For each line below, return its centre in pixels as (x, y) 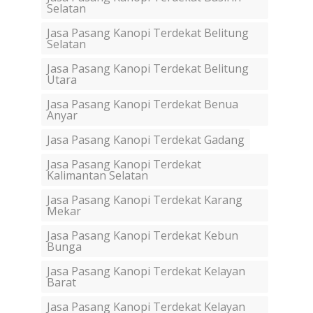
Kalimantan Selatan (97, 176)
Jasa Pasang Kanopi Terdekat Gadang (146, 140)
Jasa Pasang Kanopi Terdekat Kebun (143, 236)
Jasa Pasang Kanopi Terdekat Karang (145, 200)
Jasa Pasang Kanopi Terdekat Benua (143, 104)
